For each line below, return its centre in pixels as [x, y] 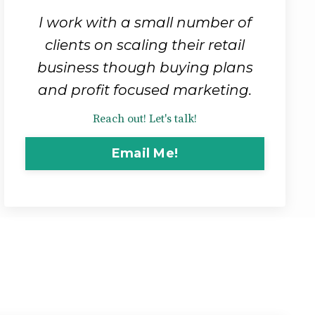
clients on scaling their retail [145, 45]
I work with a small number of [145, 22]
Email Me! [145, 153]
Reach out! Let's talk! [145, 118]
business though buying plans [145, 67]
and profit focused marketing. [145, 90]
